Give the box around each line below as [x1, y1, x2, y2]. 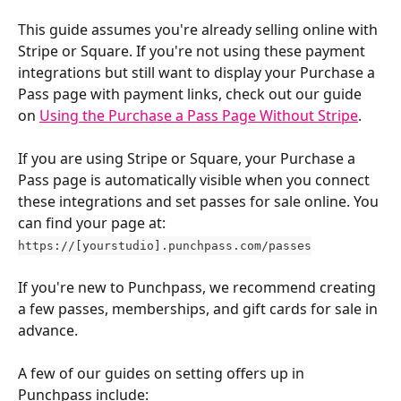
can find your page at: [18, 213, 169, 233]
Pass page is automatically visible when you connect [18, 170, 373, 190]
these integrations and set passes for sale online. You [18, 192, 382, 211]
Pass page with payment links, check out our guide [18, 84, 365, 104]
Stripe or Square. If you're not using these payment [18, 41, 369, 61]
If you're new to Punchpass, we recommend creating [18, 277, 380, 298]
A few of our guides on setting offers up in [18, 363, 308, 384]
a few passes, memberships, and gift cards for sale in [18, 299, 381, 320]
